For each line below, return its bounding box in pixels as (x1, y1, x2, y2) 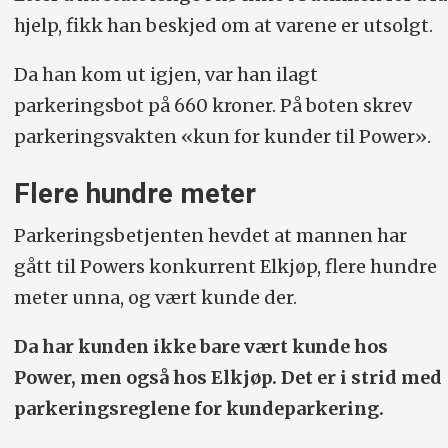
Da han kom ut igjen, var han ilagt (13, 62, 318, 86)
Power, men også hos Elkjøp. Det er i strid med (13, 366, 442, 390)
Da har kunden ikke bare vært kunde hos (13, 335, 388, 359)
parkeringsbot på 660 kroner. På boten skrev (13, 93, 412, 117)
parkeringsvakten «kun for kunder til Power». (13, 124, 431, 148)
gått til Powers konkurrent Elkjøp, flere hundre (13, 255, 437, 279)
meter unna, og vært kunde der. (13, 286, 297, 310)
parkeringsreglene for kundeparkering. (13, 397, 384, 421)
